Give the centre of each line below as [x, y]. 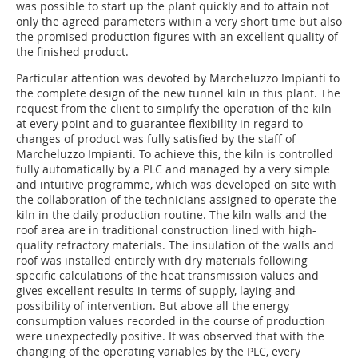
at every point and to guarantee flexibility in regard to [159, 124]
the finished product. [72, 52]
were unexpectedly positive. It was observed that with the [170, 336]
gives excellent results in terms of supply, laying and [156, 291]
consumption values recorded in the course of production [171, 321]
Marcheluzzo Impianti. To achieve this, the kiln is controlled [175, 154]
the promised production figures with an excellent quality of [177, 37]
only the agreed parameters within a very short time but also [179, 22]
